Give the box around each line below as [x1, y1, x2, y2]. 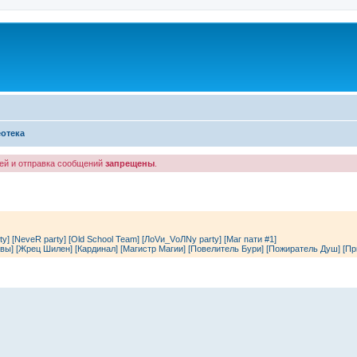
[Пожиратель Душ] [266, 244, 340, 253]
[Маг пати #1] [224, 234, 277, 244]
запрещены [105, 159, 155, 168]
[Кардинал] [75, 244, 118, 253]
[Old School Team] [69, 234, 139, 244]
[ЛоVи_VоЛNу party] [142, 234, 222, 244]
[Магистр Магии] [120, 244, 186, 253]
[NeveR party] [12, 234, 66, 244]
